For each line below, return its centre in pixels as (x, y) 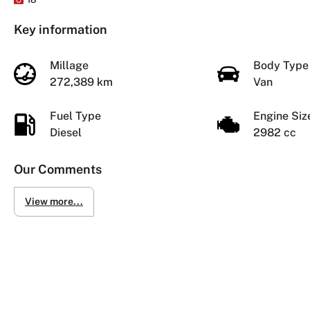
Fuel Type (77, 116)
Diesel (66, 132)
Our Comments (58, 169)
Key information (61, 29)
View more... (54, 201)
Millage (71, 65)
